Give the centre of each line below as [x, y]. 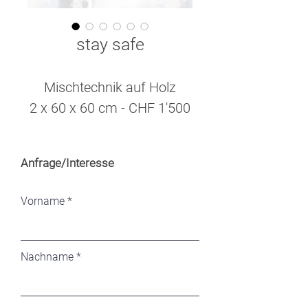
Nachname [47, 257]
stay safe [110, 44]
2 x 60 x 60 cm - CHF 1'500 [110, 108]
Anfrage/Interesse [67, 163]
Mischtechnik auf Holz [110, 87]
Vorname [43, 201]
